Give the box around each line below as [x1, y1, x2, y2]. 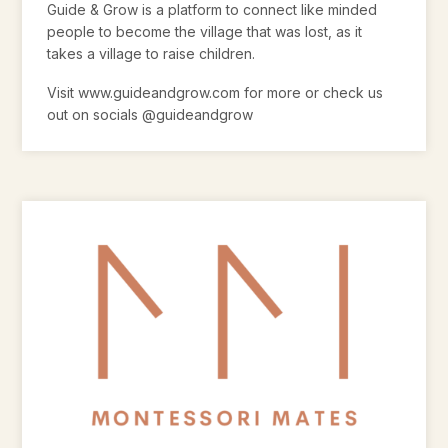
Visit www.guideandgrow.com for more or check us [47, 83, 384, 101]
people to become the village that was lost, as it [47, 23, 363, 41]
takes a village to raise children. [47, 45, 256, 63]
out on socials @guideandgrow [47, 105, 254, 123]
